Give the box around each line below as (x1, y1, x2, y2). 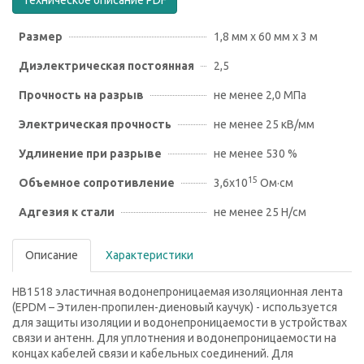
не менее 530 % (214, 147, 297, 160)
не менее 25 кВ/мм (214, 118, 314, 131)
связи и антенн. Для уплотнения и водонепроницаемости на (12, 331, 336, 344)
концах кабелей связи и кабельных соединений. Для (12, 347, 293, 360)
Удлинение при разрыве (19, 147, 162, 160)
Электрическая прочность (19, 118, 171, 131)
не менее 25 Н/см (214, 206, 306, 219)
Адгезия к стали (19, 206, 115, 219)
